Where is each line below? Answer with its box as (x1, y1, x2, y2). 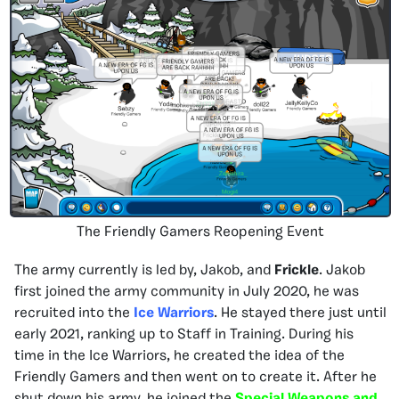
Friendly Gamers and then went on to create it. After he (14, 370, 377, 385)
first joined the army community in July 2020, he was (14, 284, 359, 299)
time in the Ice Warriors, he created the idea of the (14, 348, 345, 363)
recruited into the (14, 305, 134, 321)
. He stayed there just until (214, 305, 387, 321)
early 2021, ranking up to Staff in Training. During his (14, 327, 354, 342)
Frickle (274, 263, 319, 278)
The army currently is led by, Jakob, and (14, 263, 274, 278)
